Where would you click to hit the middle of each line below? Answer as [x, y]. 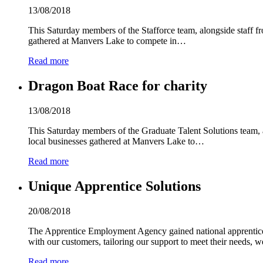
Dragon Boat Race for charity [118, 86]
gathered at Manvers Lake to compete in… [107, 41]
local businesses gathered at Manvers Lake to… [116, 141]
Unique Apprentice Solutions [114, 186]
